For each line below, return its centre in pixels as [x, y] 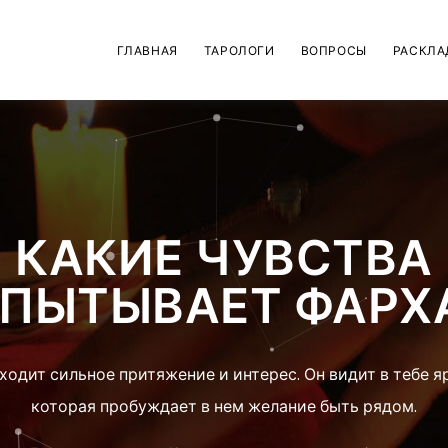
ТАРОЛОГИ [239, 50]
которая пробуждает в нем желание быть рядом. [224, 406]
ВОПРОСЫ [333, 50]
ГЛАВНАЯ [147, 50]
